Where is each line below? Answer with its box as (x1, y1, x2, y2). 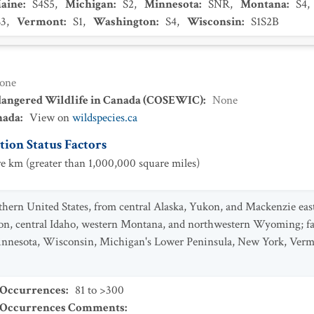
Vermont (17, 14, 64, 29)
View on (29, 110, 72, 125)
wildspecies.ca (72, 110, 137, 125)
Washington (93, 14, 156, 29)
